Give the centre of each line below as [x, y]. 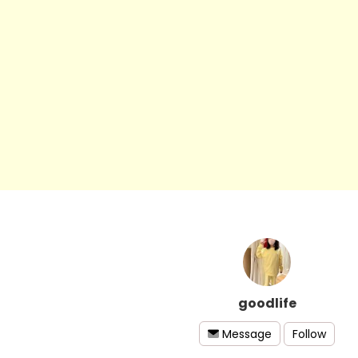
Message [247, 334]
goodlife [267, 303]
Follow [309, 334]
